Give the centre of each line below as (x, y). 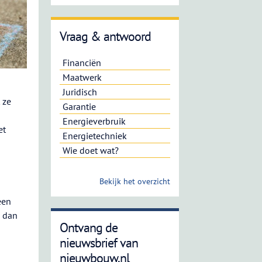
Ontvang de (88, 227)
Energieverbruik (94, 121)
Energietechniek (94, 136)
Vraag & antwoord (105, 36)
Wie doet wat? (90, 150)
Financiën (82, 63)
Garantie (79, 106)
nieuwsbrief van (99, 243)
